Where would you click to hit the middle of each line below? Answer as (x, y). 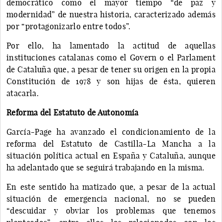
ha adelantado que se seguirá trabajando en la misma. (106, 167)
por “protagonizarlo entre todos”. (69, 26)
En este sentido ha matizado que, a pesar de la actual (111, 187)
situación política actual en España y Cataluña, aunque (111, 155)
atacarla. (23, 93)
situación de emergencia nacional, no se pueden (111, 198)
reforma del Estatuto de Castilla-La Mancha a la (111, 143)
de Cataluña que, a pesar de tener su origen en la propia (111, 69)
